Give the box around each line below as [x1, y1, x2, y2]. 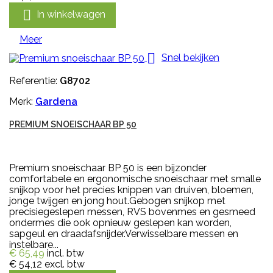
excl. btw [44, 258, 85, 270]
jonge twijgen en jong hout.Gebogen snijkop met [9, 194, 225, 207]
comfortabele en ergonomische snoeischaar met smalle [9, 172, 261, 185]
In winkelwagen [37, 8, 105, 20]
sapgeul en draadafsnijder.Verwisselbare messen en [9, 227, 238, 239]
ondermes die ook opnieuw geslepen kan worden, [9, 216, 232, 229]
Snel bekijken [161, 51, 219, 63]
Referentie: [9, 74, 60, 87]
